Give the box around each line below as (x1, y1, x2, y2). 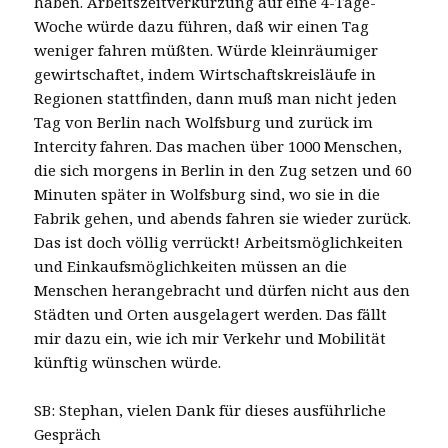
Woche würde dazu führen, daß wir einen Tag (34, 15, 370, 36)
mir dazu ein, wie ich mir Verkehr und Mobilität (34, 327, 387, 348)
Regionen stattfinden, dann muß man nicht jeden (34, 87, 398, 108)
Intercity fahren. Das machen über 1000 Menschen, (34, 135, 403, 156)
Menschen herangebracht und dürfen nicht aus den (34, 279, 411, 300)
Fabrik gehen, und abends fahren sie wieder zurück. (34, 207, 412, 228)
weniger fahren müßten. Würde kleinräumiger (34, 39, 379, 60)
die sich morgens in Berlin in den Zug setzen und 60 (34, 159, 412, 180)
